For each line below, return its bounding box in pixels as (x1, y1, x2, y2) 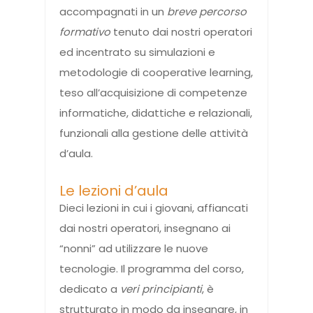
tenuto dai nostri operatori (110, 24, 252, 40)
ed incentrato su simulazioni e (59, 45, 215, 60)
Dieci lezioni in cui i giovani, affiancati (59, 201, 248, 216)
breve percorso (167, 4, 247, 20)
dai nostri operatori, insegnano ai (59, 221, 231, 236)
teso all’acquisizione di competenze (59, 85, 247, 101)
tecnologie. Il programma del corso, (59, 261, 244, 277)
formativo (59, 24, 110, 40)
